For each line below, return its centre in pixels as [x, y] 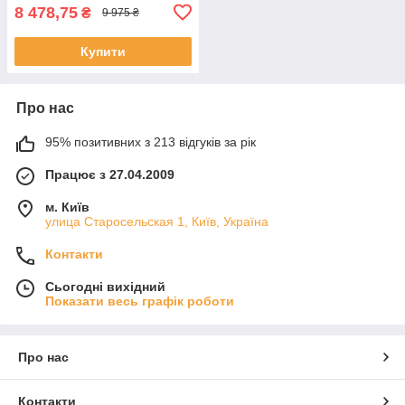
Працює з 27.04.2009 [110, 174]
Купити [103, 51]
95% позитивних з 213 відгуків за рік [151, 141]
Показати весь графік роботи [140, 301]
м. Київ [67, 207]
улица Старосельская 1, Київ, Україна [157, 221]
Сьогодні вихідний [105, 286]
